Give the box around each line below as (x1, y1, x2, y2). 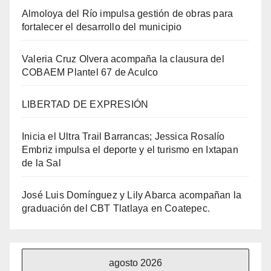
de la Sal (22, 158, 61, 169)
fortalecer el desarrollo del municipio (22, 22, 182, 33)
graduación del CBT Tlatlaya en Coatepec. (22, 203, 211, 214)
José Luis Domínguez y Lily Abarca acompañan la (22, 190, 242, 201)
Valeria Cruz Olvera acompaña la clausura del (22, 54, 224, 65)
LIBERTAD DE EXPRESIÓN (22, 99, 149, 110)
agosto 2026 (109, 258, 162, 269)
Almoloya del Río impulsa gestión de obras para (22, 8, 233, 19)
